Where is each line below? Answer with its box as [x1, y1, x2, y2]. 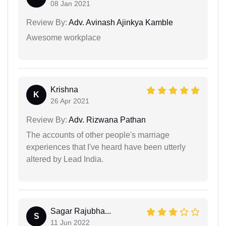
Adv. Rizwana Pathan [67, 115, 146, 124]
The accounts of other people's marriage [26, 130, 169, 139]
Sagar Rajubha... [50, 206, 111, 215]
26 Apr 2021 [50, 96, 89, 105]
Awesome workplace [26, 33, 101, 42]
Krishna [50, 85, 78, 94]
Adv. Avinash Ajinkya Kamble [67, 18, 173, 27]
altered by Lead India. [26, 154, 103, 163]
